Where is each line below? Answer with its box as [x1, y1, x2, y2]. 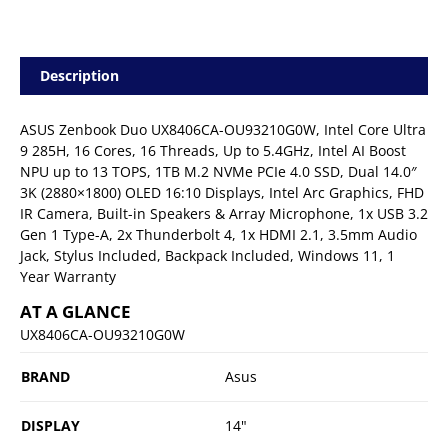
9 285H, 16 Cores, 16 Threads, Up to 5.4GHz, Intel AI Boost [20, 140, 406, 160]
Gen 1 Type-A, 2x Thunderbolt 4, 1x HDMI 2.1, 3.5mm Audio [20, 224, 417, 244]
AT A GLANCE [20, 299, 131, 323]
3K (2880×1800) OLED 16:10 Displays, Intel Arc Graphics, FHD [20, 182, 424, 202]
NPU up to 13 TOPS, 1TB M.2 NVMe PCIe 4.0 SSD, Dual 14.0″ [20, 161, 417, 181]
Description [40, 65, 119, 85]
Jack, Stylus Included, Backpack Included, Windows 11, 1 [20, 245, 395, 265]
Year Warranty [20, 266, 116, 286]
